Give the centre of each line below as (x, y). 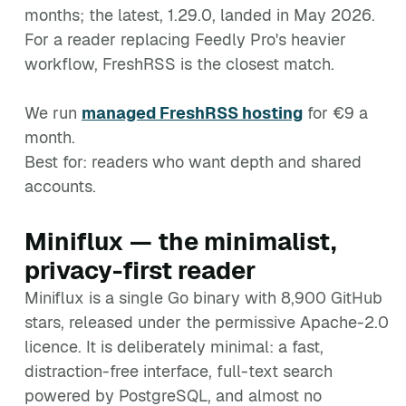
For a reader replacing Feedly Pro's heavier (185, 39)
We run (53, 113)
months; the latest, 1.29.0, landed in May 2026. (200, 15)
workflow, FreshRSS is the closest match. (179, 64)
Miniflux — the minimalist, (180, 242)
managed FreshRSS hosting (192, 113)
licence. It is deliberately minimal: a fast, (174, 347)
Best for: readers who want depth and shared (193, 162)
